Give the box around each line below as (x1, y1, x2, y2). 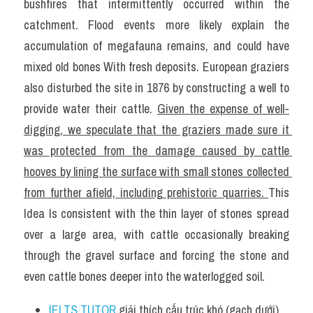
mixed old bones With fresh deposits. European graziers (24, 58, 289, 75)
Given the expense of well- (157, 100, 289, 117)
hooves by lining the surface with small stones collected (24, 163, 289, 180)
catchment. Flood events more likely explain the (24, 16, 289, 34)
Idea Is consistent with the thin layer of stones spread (24, 205, 289, 222)
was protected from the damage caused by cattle (24, 142, 289, 159)
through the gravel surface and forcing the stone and (24, 247, 289, 264)
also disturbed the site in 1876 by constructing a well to (24, 79, 289, 96)
